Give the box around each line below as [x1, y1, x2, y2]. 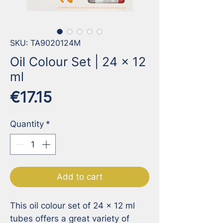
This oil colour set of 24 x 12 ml [10, 200, 135, 211]
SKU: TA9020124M [10, 38, 81, 48]
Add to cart [57, 171, 103, 182]
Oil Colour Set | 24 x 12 [10, 54, 146, 70]
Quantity [10, 119, 44, 129]
